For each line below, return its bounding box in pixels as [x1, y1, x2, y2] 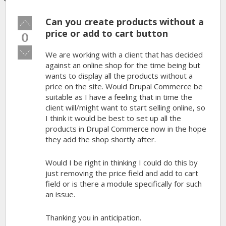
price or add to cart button [45, 27, 168, 39]
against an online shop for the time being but [45, 60, 200, 70]
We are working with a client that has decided [45, 49, 203, 60]
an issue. [45, 189, 75, 199]
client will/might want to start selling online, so [45, 102, 205, 112]
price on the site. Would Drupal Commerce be [45, 81, 203, 91]
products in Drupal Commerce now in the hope [45, 124, 206, 134]
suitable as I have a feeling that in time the [45, 92, 192, 102]
